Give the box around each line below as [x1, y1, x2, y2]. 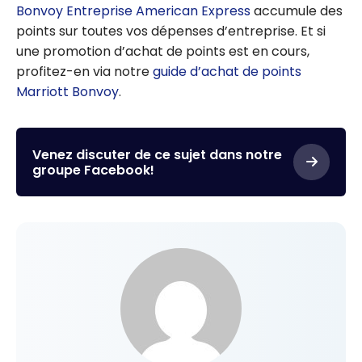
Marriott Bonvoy [16, 82, 119, 102]
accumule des [250, 2, 343, 21]
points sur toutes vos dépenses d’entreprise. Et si [16, 22, 326, 41]
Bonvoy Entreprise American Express [16, 2, 250, 21]
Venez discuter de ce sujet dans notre [32, 145, 282, 164]
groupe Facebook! [32, 160, 154, 179]
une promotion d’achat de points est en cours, [16, 42, 309, 61]
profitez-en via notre [16, 62, 153, 82]
